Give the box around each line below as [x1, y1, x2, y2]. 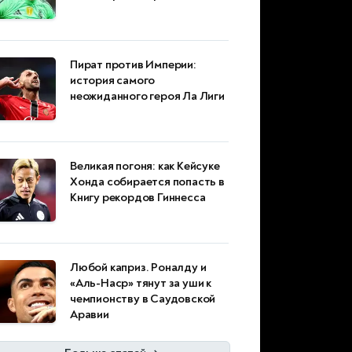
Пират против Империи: [70, 57, 196, 73]
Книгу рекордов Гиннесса [70, 190, 206, 206]
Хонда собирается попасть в [70, 174, 225, 190]
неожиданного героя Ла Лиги [70, 89, 225, 104]
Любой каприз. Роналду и [70, 260, 207, 276]
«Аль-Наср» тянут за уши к [70, 276, 212, 291]
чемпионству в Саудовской [70, 291, 216, 307]
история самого [70, 73, 156, 89]
